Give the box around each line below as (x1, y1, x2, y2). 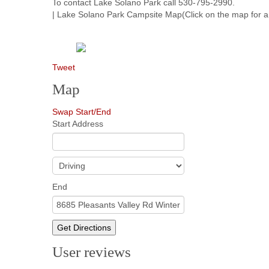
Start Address (52, 119, 103, 129)
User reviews (52, 243, 131, 260)
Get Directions (57, 223, 111, 233)
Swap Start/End (52, 107, 111, 117)
